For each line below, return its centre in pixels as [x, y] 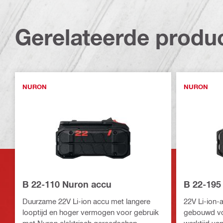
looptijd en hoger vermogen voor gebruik [91, 212]
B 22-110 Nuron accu [67, 184]
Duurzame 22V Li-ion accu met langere [86, 201]
